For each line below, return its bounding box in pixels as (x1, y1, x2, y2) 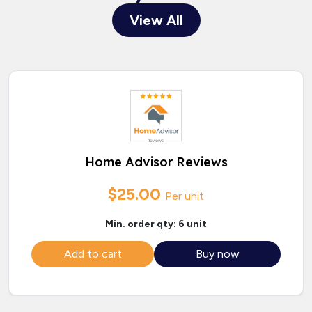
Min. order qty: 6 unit (105, 218, 207, 231)
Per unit (165, 189, 204, 203)
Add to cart (63, 247, 122, 261)
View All (129, 12, 183, 29)
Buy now (195, 247, 240, 261)
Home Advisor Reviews (84, 154, 228, 171)
